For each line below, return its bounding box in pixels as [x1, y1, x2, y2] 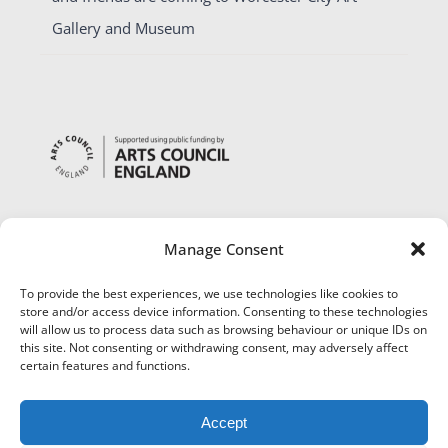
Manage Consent [164, 239, 284, 259]
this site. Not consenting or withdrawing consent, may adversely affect [20, 339, 408, 356]
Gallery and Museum [52, 18, 195, 39]
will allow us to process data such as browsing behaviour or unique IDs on [20, 321, 427, 338]
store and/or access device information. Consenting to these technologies [20, 303, 428, 320]
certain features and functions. [20, 357, 190, 374]
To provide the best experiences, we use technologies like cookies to [20, 285, 398, 302]
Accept [201, 413, 247, 431]
